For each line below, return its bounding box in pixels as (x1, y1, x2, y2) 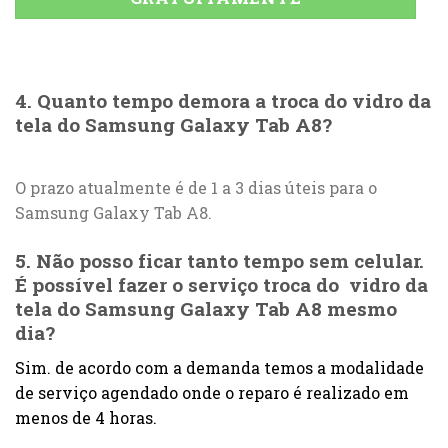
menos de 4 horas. (15, 406, 157, 428)
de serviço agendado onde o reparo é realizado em (15, 381, 409, 403)
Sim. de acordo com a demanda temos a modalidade (15, 356, 424, 378)
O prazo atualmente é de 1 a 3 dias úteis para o (15, 177, 377, 199)
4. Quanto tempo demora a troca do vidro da (15, 87, 431, 113)
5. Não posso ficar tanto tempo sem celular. (15, 248, 424, 274)
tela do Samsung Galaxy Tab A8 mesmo (15, 296, 397, 322)
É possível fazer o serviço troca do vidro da (15, 272, 428, 298)
